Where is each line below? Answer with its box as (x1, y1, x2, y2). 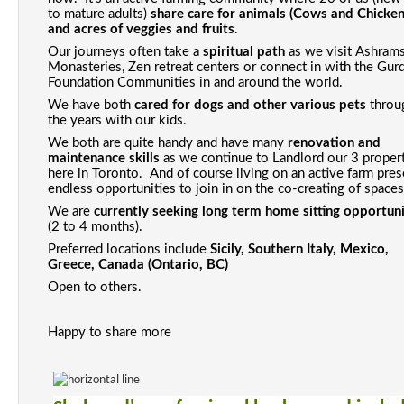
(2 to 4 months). (47, 219, 146, 234)
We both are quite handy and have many (47, 135, 288, 150)
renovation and (287, 135, 381, 150)
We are (47, 204, 94, 218)
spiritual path (202, 44, 285, 59)
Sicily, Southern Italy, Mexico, (209, 242, 389, 256)
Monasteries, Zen (47, 60, 154, 74)
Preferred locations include (47, 242, 210, 256)
